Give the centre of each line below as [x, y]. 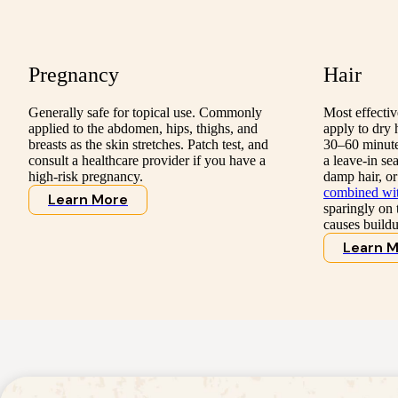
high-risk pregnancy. [86, 177]
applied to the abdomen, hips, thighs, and [143, 129]
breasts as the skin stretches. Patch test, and [148, 145]
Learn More [88, 200]
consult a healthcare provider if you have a [147, 161]
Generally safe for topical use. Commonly [145, 113]
